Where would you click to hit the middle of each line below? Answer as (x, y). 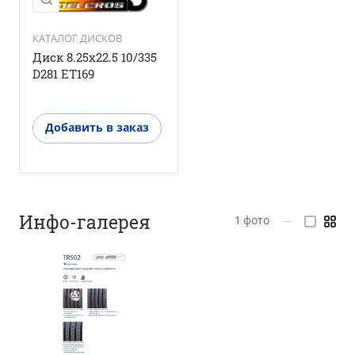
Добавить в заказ (97, 127)
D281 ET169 (63, 73)
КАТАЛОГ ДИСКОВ (77, 38)
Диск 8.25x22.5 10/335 (95, 57)
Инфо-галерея (85, 221)
